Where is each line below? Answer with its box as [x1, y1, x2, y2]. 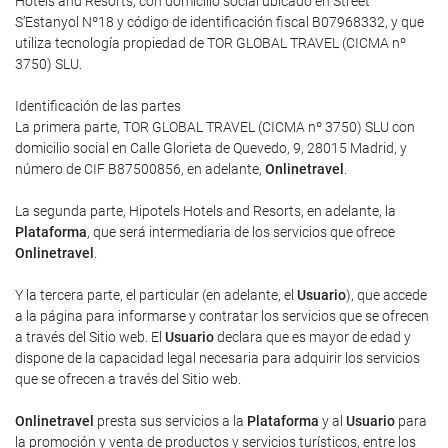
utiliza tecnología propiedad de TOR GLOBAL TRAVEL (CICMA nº [15, 35, 406, 51]
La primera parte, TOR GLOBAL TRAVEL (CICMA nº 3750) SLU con [15, 119, 415, 135]
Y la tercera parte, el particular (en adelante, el [15, 287, 297, 303]
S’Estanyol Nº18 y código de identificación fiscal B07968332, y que [15, 14, 424, 30]
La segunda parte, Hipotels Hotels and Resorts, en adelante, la [15, 203, 396, 219]
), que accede [346, 287, 427, 303]
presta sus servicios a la [94, 413, 247, 429]
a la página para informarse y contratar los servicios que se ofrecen [15, 308, 429, 324]
